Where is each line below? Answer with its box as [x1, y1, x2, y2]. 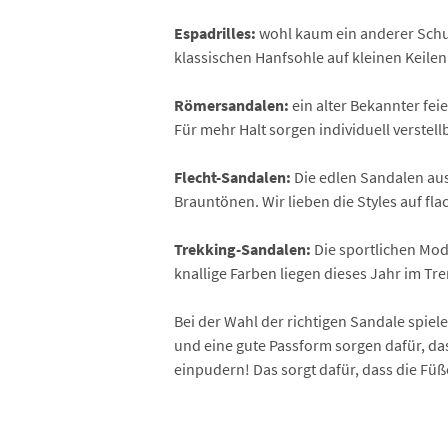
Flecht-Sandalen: [174, 167, 291, 187]
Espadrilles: [174, 23, 256, 43]
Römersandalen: [174, 95, 289, 115]
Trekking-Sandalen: [174, 239, 311, 259]
